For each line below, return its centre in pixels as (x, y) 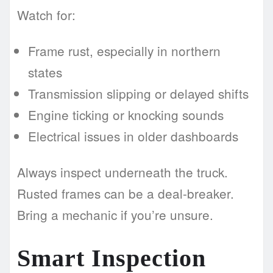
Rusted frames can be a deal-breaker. (126, 193)
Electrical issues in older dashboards (133, 136)
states (45, 72)
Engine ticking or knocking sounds (126, 115)
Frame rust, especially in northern (124, 51)
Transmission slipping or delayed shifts (138, 94)
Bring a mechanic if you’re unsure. (115, 215)
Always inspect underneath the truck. (122, 172)
